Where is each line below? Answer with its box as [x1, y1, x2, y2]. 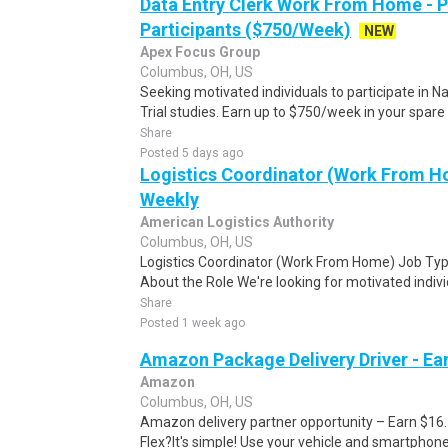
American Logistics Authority [140, 214, 334, 230]
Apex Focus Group [140, 44, 260, 60]
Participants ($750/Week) [140, 19, 351, 40]
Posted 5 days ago [140, 146, 243, 160]
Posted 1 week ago [140, 316, 245, 330]
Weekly [140, 189, 199, 210]
